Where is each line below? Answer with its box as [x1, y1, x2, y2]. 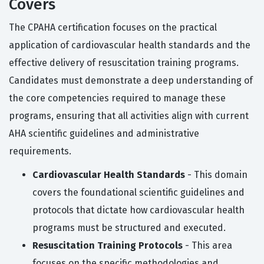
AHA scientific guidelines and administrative [9, 128, 199, 140]
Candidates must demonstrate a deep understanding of [9, 75, 253, 87]
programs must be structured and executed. [32, 222, 226, 234]
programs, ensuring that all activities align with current [9, 110, 249, 122]
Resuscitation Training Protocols [32, 240, 183, 252]
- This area [183, 240, 232, 252]
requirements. [9, 146, 71, 157]
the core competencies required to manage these [9, 93, 226, 104]
